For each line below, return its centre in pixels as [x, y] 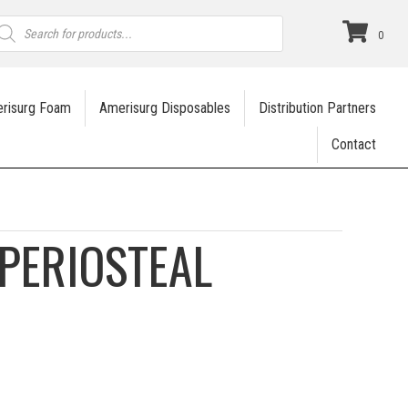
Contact [354, 144]
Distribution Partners [318, 108]
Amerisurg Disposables [165, 108]
